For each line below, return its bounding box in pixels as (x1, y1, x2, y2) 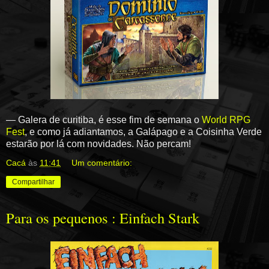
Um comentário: (71, 157, 133, 168)
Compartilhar (12, 177, 55, 186)
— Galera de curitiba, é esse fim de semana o (6, 114, 202, 125)
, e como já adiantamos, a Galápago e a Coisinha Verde (25, 126, 262, 137)
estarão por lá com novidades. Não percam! (6, 138, 191, 149)
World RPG (202, 114, 250, 125)
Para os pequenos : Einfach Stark (6, 207, 199, 228)
